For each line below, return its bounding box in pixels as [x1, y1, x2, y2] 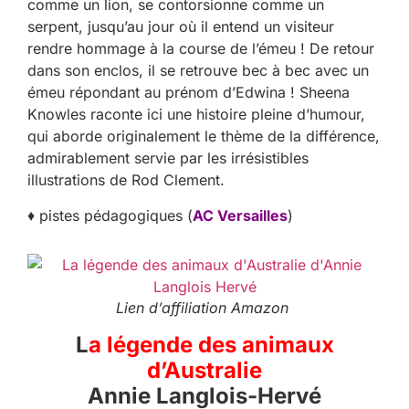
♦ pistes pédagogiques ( [27, 205, 193, 225]
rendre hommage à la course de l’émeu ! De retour [27, 39, 374, 58]
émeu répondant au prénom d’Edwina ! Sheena [27, 83, 350, 102]
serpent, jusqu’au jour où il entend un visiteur [27, 17, 334, 37]
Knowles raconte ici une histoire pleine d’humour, [27, 105, 365, 124]
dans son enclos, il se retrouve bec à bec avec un [27, 61, 369, 80]
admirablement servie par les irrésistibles [27, 149, 309, 168]
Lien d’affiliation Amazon [116, 299, 293, 318]
